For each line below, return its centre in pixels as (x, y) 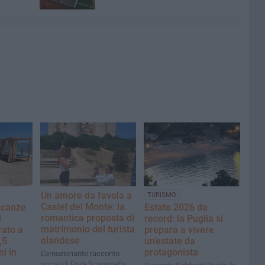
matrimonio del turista (88, 229)
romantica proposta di (88, 218)
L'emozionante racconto (80, 253)
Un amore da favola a (86, 195)
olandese (60, 240)
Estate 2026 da (176, 207)
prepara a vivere (180, 230)
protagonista (172, 252)
